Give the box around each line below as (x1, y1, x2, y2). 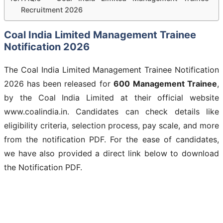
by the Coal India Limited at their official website (4, 92, 219, 103)
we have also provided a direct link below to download (4, 148, 219, 158)
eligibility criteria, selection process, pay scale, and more (4, 120, 219, 130)
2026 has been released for (4, 78, 113, 89)
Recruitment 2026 (20, 5, 83, 14)
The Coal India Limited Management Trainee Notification (4, 64, 219, 75)
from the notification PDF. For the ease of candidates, (4, 134, 219, 144)
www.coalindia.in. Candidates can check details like (4, 106, 219, 116)
